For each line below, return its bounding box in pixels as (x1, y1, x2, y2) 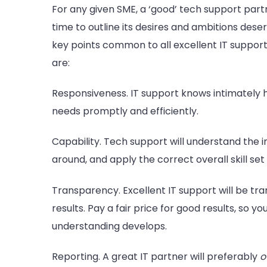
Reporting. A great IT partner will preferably (52, 249, 260, 263)
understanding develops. (52, 219, 167, 233)
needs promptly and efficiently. (52, 104, 198, 118)
